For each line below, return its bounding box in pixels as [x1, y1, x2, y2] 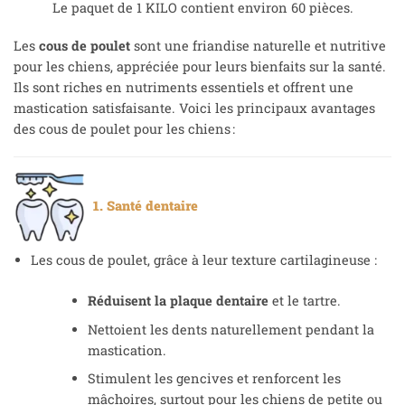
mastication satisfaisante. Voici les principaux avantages [14, 99, 375, 117]
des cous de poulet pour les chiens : [14, 119, 235, 137]
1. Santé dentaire [86, 196, 198, 214]
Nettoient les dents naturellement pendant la [87, 320, 374, 338]
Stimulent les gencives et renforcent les [87, 370, 341, 388]
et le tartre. [268, 291, 341, 309]
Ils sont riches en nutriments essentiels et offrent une [14, 78, 353, 96]
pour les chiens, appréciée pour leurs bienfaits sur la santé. [14, 57, 386, 75]
